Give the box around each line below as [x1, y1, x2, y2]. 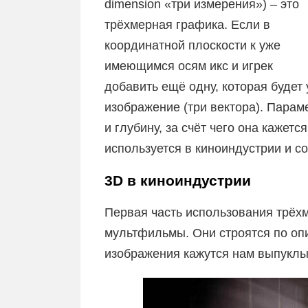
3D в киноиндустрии [104, 172, 251, 188]
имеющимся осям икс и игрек [104, 58, 273, 73]
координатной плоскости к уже [104, 38, 280, 52]
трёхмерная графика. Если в [104, 17, 270, 32]
